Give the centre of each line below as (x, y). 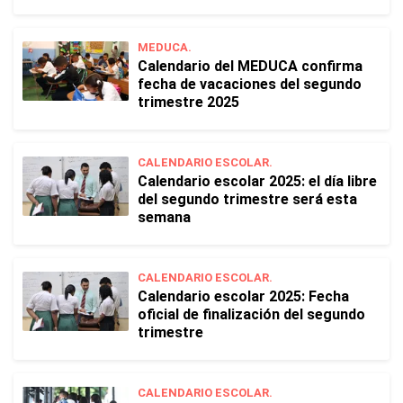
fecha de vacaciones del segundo (250, 84)
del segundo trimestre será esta (247, 199)
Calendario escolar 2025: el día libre (257, 181)
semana (164, 217)
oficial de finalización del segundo (251, 314)
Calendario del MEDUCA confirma (250, 66)
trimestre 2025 (188, 102)
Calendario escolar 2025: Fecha (243, 296)
